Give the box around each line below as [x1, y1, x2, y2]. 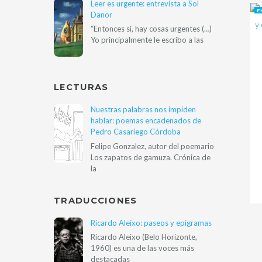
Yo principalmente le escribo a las [90, 35, 204, 45]
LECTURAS [54, 81, 109, 92]
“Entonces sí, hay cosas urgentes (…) [90, 24, 212, 34]
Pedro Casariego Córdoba [90, 127, 181, 137]
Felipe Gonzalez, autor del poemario [90, 141, 214, 151]
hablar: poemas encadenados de [90, 116, 201, 126]
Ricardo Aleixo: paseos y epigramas [90, 218, 212, 228]
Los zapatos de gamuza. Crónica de [90, 152, 211, 162]
